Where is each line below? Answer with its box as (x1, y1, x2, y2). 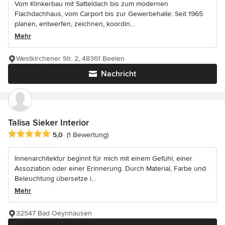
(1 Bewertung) (67, 131, 108, 140)
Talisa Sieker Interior (8, 117, 89, 129)
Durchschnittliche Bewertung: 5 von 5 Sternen (8, 129, 170, 140)
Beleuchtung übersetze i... (15, 174, 96, 183)
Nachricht (101, 69, 136, 79)
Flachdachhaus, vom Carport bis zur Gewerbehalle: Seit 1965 (15, 10, 203, 19)
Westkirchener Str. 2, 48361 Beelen (16, 54, 125, 63)
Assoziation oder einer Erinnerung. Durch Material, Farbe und (15, 164, 206, 173)
